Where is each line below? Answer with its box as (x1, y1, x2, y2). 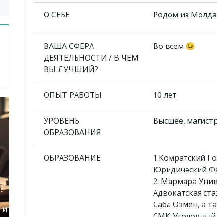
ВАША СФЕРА (44, 40, 94, 51)
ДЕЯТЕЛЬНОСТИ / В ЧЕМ (44, 52, 139, 63)
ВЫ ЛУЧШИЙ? (44, 63, 98, 75)
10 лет (153, 89, 177, 100)
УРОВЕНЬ (44, 115, 79, 126)
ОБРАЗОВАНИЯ (44, 126, 101, 138)
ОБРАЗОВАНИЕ (44, 152, 101, 163)
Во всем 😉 (153, 40, 195, 51)
